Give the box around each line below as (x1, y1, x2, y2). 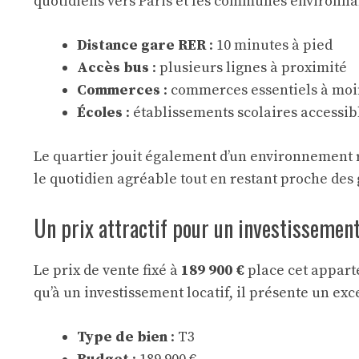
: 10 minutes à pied (206, 36, 333, 54)
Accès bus (77, 58, 149, 77)
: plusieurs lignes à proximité (149, 58, 347, 77)
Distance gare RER (77, 36, 206, 54)
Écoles (77, 103, 123, 122)
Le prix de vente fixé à (34, 261, 181, 280)
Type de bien (77, 328, 167, 346)
